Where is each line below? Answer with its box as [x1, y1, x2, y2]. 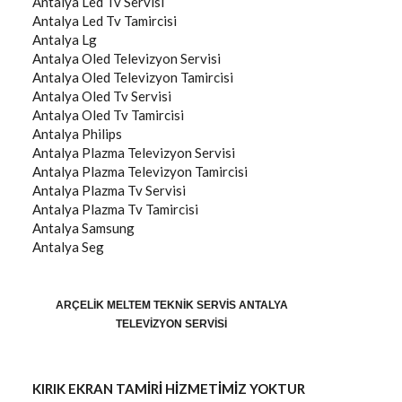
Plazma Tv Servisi [82, 182, 186, 198]
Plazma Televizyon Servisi [82, 144, 235, 161]
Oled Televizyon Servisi [82, 50, 221, 66]
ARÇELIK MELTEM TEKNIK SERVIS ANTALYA [55, 299, 288, 311]
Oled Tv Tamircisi [82, 107, 184, 123]
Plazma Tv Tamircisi [82, 201, 198, 217]
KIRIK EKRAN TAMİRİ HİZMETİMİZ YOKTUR [32, 380, 305, 397]
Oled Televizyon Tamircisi [82, 69, 233, 85]
